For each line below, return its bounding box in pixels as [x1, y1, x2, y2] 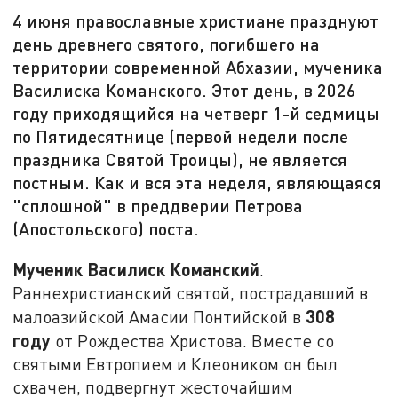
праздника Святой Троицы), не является [12, 148, 348, 171]
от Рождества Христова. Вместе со [51, 330, 335, 351]
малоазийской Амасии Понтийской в [12, 306, 306, 327]
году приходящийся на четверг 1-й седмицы [12, 102, 380, 124]
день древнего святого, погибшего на [12, 33, 321, 55]
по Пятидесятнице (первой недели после [12, 125, 349, 147]
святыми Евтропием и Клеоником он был [12, 353, 338, 374]
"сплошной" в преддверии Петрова [12, 195, 304, 217]
